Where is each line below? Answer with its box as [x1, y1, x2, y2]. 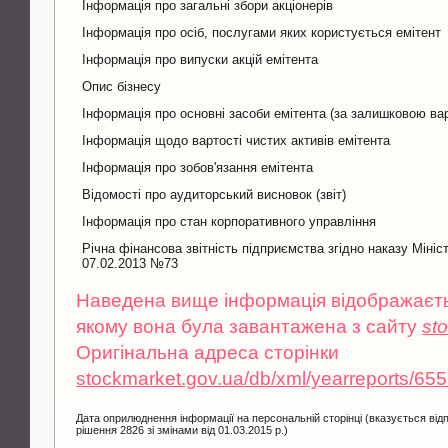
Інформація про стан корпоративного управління [82, 213, 377, 229]
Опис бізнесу [82, 78, 162, 94]
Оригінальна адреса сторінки [76, 341, 340, 363]
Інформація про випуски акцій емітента [82, 51, 319, 67]
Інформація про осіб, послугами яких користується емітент [82, 24, 442, 40]
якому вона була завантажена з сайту [76, 315, 423, 337]
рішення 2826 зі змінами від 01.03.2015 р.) [76, 423, 289, 436]
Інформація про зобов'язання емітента [82, 159, 314, 175]
